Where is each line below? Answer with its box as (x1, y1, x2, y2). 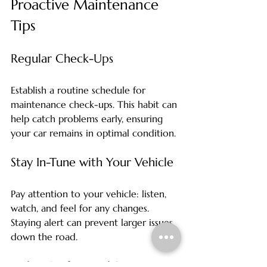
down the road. (11, 231, 80, 243)
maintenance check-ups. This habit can (11, 98, 180, 111)
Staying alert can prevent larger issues (11, 216, 176, 229)
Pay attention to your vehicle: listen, (11, 188, 169, 200)
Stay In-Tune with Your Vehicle (11, 155, 173, 170)
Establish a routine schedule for (11, 84, 148, 97)
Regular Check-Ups (11, 51, 113, 67)
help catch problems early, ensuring (11, 113, 166, 125)
